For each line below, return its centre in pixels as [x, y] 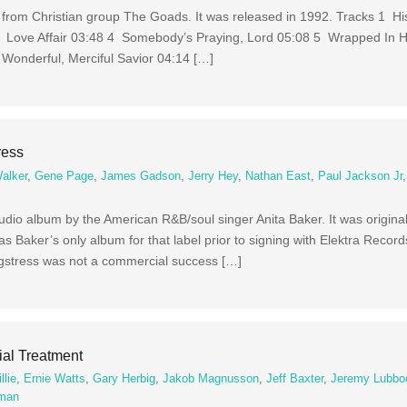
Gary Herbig [124, 379]
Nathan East [278, 176]
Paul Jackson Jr [361, 176]
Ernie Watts [55, 379]
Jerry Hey [213, 176]
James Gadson [141, 176]
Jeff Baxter [295, 379]
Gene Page [65, 176]
